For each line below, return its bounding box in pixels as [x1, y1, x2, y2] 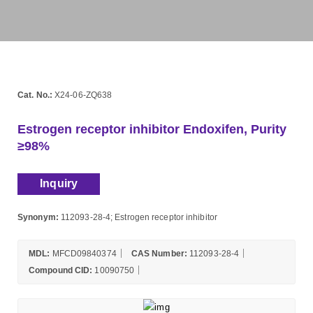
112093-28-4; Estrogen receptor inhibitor [58, 212, 217, 221]
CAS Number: [131, 248, 187, 258]
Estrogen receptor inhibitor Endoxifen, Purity [17, 122, 286, 136]
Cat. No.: [17, 90, 52, 99]
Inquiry [40, 177, 78, 190]
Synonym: [17, 212, 59, 221]
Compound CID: [29, 265, 93, 275]
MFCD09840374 [50, 248, 117, 258]
